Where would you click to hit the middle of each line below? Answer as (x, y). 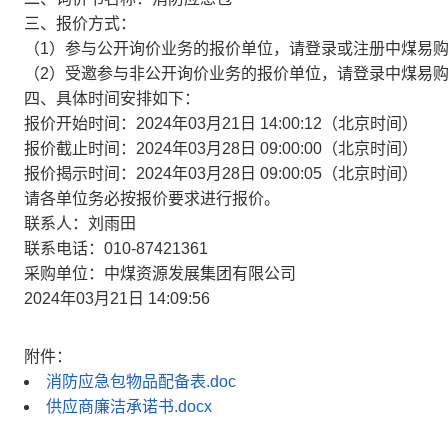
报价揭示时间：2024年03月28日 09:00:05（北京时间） (221, 173)
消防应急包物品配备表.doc (141, 381)
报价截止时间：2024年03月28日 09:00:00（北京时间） (221, 148)
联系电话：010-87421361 (116, 248)
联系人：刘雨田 (80, 223)
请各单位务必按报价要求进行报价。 (152, 198)
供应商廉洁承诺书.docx (129, 406)
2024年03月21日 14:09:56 (117, 298)
